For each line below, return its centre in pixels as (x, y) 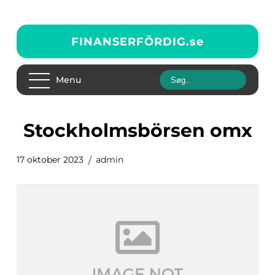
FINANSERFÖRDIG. (130, 41)
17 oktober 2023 (50, 160)
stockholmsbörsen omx (143, 130)
